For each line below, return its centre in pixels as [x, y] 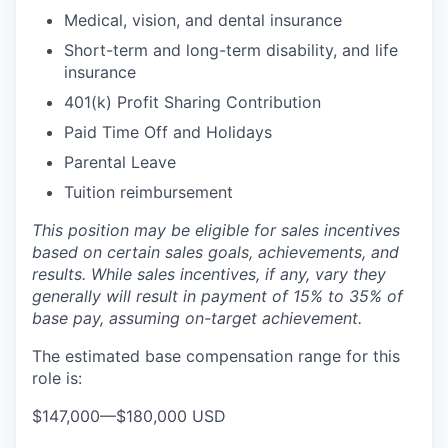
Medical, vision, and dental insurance [203, 19]
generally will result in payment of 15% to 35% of [217, 295]
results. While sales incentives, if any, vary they [209, 273]
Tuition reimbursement [148, 191]
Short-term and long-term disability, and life [231, 49]
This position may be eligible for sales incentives [216, 229]
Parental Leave [120, 161]
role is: [57, 377]
